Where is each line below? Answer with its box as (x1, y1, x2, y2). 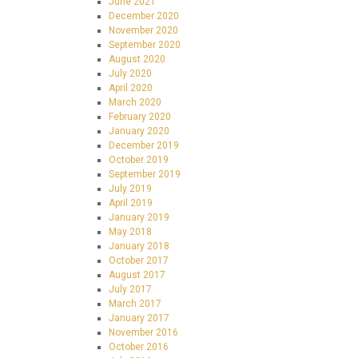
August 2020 (109, 54, 165, 65)
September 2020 (109, 39, 181, 50)
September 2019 (109, 169, 181, 180)
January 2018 (109, 241, 169, 252)
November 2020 (109, 25, 178, 36)
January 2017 (109, 312, 169, 324)
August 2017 (109, 269, 165, 280)
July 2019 (109, 183, 152, 194)
